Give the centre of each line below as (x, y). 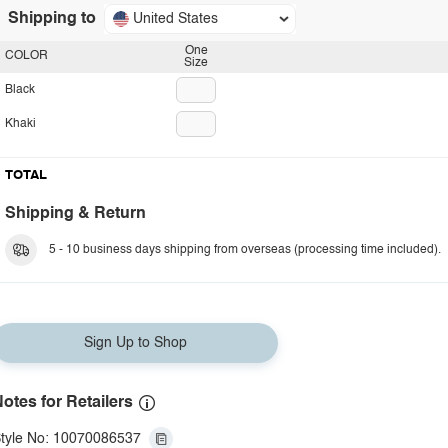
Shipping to (52, 19)
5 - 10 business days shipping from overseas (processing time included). (245, 250)
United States (175, 19)
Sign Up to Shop (135, 343)
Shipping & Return (75, 214)
